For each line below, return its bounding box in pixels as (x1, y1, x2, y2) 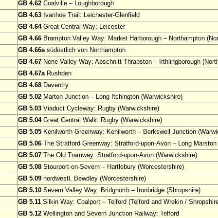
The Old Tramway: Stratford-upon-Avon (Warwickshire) (41, 151, 197, 159)
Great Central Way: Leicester (41, 23, 125, 31)
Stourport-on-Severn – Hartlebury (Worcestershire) (41, 163, 184, 171)
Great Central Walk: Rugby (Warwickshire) (41, 116, 162, 124)
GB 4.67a (18, 70, 45, 77)
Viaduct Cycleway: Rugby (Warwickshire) (41, 105, 159, 112)
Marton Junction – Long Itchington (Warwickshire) (41, 93, 182, 101)
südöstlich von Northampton (45, 46, 126, 54)
